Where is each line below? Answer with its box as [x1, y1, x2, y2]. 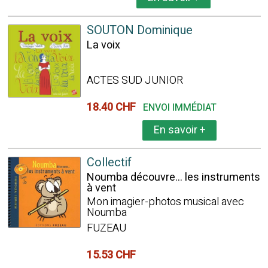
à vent [86, 180, 116, 196]
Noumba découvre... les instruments [86, 169, 260, 185]
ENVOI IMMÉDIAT [142, 100, 217, 115]
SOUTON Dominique [86, 22, 193, 39]
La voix [86, 37, 120, 53]
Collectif [86, 154, 132, 171]
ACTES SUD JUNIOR [86, 72, 183, 89]
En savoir [153, 122, 200, 138]
